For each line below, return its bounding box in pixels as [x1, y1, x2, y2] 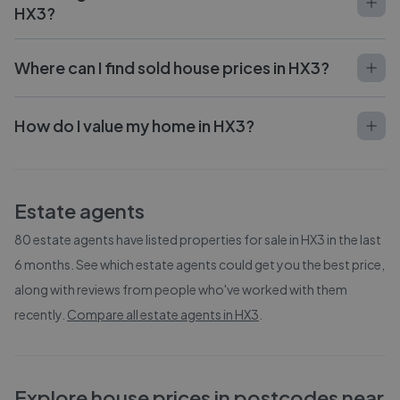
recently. [14, 306, 65, 322]
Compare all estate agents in [67, 306, 235, 322]
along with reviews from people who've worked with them [14, 281, 347, 297]
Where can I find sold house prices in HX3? [14, 57, 329, 78]
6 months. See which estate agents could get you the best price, [14, 256, 385, 272]
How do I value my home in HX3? [14, 115, 254, 136]
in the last [325, 231, 381, 247]
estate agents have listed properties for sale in [31, 231, 301, 247]
